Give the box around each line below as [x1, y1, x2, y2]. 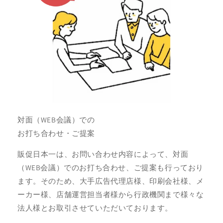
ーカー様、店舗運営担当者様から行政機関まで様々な [17, 189, 204, 199]
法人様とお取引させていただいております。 [17, 203, 173, 213]
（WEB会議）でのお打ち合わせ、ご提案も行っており [17, 162, 204, 172]
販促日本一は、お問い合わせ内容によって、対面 [17, 149, 189, 159]
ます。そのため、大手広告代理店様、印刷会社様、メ [17, 176, 204, 186]
